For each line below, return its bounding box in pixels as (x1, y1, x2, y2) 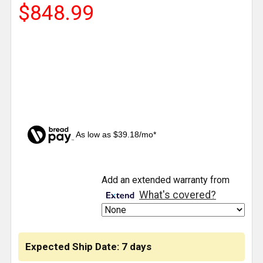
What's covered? (139, 189, 216, 201)
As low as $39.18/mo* (76, 130, 157, 140)
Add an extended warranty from (102, 174, 230, 186)
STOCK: (18, 178, 52, 190)
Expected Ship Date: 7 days (25, 241, 151, 253)
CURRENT (18, 164, 61, 176)
